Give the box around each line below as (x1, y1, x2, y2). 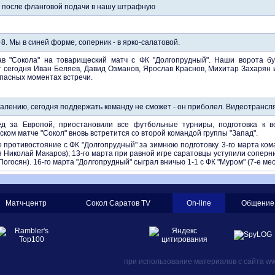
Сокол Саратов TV (86, 199, 150, 207)
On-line (187, 199, 211, 207)
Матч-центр (5, 199, 47, 207)
